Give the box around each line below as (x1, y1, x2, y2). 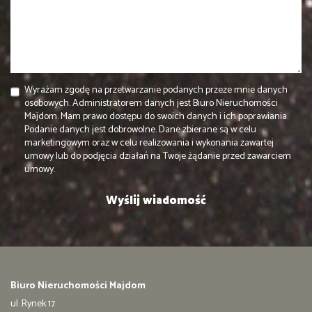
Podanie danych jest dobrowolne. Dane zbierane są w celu (24, 121, 256, 138)
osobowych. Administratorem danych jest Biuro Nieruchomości (24, 95, 278, 111)
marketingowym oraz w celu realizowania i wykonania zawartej (24, 134, 274, 151)
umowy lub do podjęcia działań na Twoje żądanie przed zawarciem (24, 148, 291, 164)
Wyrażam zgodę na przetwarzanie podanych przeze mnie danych (24, 81, 288, 98)
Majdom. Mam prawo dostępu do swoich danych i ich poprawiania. (24, 108, 288, 125)
